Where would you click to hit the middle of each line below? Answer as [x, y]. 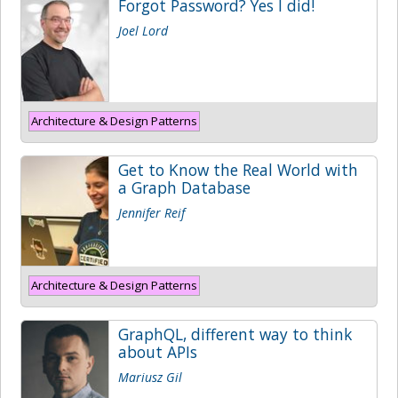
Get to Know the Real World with [238, 169]
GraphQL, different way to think [235, 334]
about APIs [158, 351]
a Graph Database [184, 187]
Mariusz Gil [150, 377]
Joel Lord [143, 30]
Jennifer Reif [151, 212]
